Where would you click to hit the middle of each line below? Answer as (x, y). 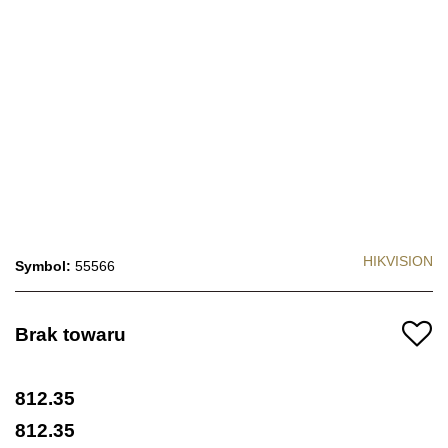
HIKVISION (398, 260)
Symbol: (45, 265)
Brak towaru (70, 334)
